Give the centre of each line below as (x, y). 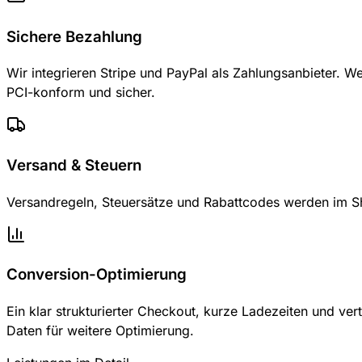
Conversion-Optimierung (97, 275)
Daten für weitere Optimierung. (100, 331)
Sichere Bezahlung (74, 36)
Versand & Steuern (74, 166)
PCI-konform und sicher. (81, 93)
